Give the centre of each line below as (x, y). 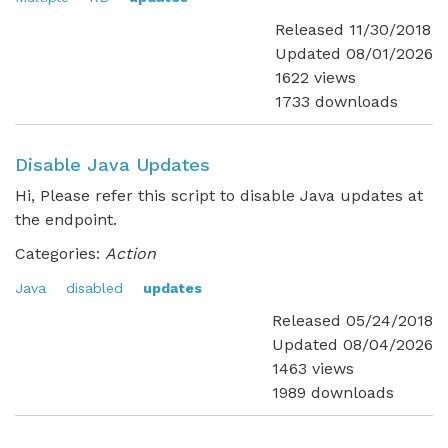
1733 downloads (336, 101)
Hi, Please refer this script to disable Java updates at (219, 195)
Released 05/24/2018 (352, 320)
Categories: (57, 253)
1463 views (313, 368)
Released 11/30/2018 (353, 29)
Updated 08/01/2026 (354, 53)
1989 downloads (333, 392)
